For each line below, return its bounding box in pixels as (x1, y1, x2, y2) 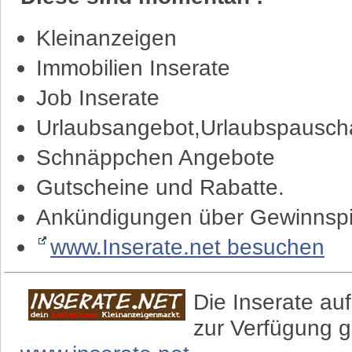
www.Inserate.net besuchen (50, 234, 324, 259)
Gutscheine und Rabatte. (36, 174, 284, 200)
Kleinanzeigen (36, 25, 177, 50)
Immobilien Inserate (36, 55, 230, 80)
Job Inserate (36, 85, 159, 110)
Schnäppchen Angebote (36, 145, 275, 170)
